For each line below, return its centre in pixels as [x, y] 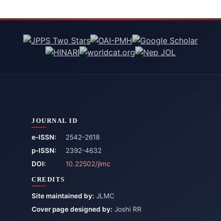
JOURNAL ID [55, 121]
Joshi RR [127, 209]
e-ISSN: [44, 137]
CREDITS [48, 180]
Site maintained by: [63, 196]
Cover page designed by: [72, 209]
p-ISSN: [44, 151]
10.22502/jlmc [88, 164]
